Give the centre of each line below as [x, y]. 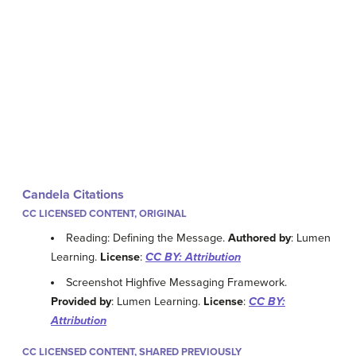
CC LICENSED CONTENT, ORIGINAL [104, 214]
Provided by [81, 301]
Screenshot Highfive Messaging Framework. [177, 282]
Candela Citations [73, 195]
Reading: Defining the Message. [147, 238]
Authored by [260, 238]
